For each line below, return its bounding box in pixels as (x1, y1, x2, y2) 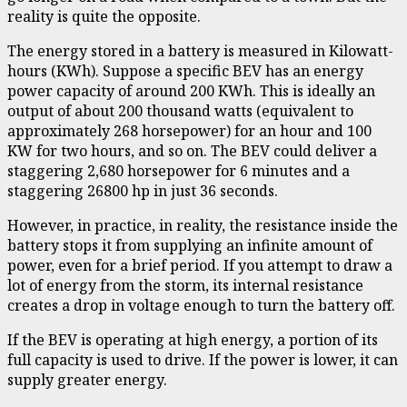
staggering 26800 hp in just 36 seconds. (7, 180, 278, 201)
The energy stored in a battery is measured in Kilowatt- (7, 40, 393, 61)
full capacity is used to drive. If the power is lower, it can (7, 349, 398, 370)
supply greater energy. (7, 369, 167, 390)
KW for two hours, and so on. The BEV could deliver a (7, 140, 377, 161)
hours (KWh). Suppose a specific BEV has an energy (7, 60, 363, 81)
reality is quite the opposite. (7, 5, 201, 26)
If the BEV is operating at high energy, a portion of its (7, 329, 378, 350)
